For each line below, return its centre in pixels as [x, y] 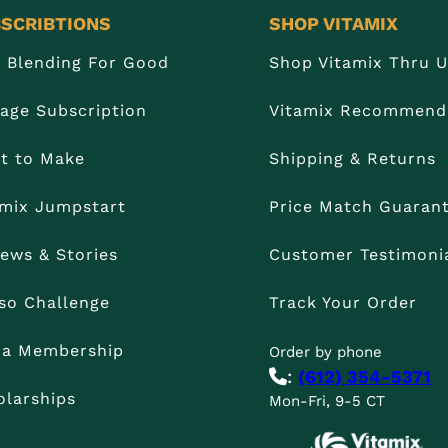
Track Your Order [343, 303]
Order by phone [326, 352]
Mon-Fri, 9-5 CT [327, 401]
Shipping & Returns [353, 159]
